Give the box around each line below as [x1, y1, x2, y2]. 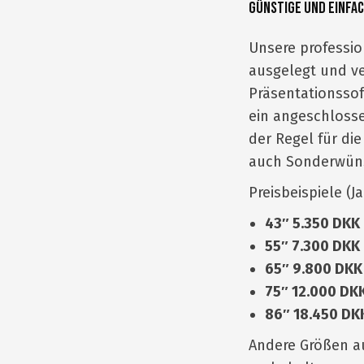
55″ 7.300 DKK [265, 237, 360, 255]
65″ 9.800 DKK [265, 260, 362, 278]
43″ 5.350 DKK [265, 214, 360, 232]
